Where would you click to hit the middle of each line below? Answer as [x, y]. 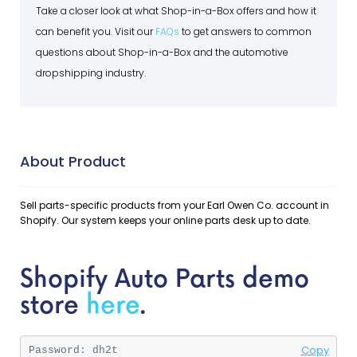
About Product [73, 161]
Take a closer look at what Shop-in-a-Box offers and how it [176, 10]
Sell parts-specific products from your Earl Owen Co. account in [175, 205]
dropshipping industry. [91, 73]
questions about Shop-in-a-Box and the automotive [162, 52]
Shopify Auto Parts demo [165, 279]
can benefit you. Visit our [96, 31]
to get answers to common [245, 31]
